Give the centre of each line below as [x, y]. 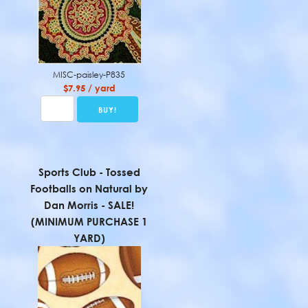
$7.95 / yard [89, 88]
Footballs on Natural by [89, 188]
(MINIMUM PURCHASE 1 [89, 221]
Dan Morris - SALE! [89, 205]
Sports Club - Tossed [89, 172]
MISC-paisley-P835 [89, 75]
